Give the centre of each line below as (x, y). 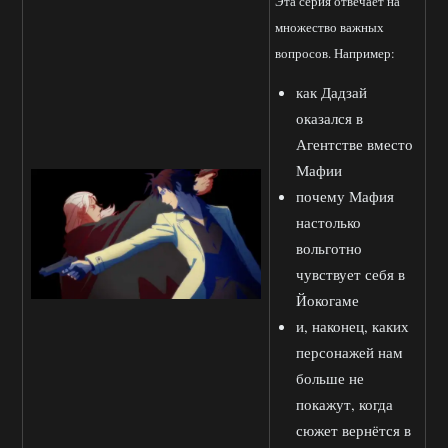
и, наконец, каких (352, 326)
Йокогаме (327, 300)
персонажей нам (349, 352)
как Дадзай (331, 92)
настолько (328, 222)
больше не (330, 378)
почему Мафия (345, 196)
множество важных (329, 27)
